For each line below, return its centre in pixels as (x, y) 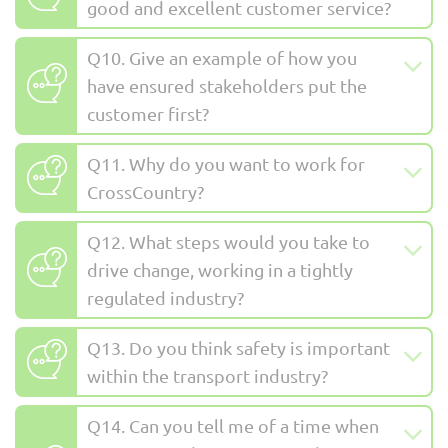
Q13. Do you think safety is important (238, 348)
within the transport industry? (207, 376)
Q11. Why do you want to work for (226, 164)
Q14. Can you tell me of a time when (233, 426)
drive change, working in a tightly (220, 270)
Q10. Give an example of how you (222, 58)
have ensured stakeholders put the (227, 86)
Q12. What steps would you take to (228, 242)
